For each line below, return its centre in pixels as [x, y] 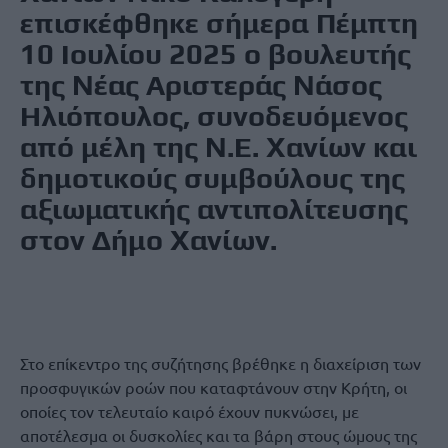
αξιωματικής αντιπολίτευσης [214, 208]
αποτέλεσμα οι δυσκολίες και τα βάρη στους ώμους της [218, 435]
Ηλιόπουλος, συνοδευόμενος [214, 115]
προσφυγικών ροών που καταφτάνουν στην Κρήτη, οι [213, 387]
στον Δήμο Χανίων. [148, 239]
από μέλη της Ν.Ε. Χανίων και [218, 146]
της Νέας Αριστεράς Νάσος [201, 84]
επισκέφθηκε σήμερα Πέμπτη [219, 22]
